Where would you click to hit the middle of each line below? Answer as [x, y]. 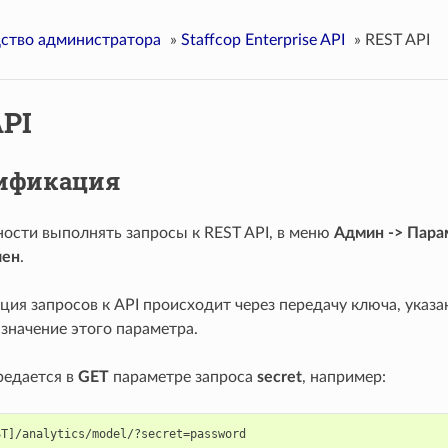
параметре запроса [182, 376]
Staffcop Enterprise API [262, 39]
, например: [343, 376]
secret [279, 376]
